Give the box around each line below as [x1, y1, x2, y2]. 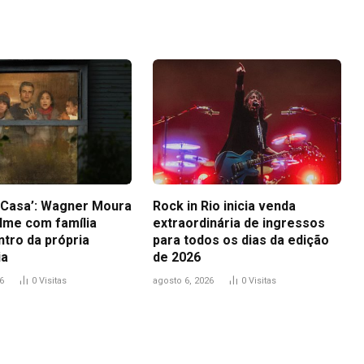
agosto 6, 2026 [153, 275, 214, 287]
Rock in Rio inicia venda [153, 198, 296, 214]
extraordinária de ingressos [153, 215, 325, 232]
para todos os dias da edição [153, 232, 329, 249]
